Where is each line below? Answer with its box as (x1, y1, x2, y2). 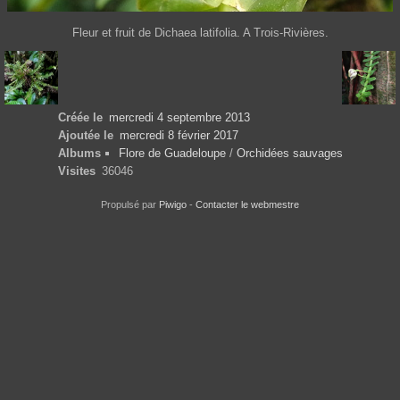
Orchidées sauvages (236, 146, 343, 161)
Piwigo (159, 199, 187, 211)
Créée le (58, 111, 103, 125)
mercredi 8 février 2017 (119, 129, 238, 143)
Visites (58, 164, 96, 179)
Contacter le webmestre (196, 199, 299, 211)
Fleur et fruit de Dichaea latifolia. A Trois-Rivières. (71, 26, 329, 40)
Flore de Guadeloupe (118, 146, 226, 161)
